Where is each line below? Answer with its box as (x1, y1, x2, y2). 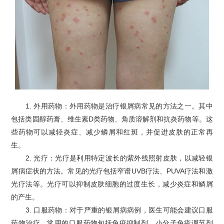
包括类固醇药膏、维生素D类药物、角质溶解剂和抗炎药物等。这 (11, 115, 213, 123)
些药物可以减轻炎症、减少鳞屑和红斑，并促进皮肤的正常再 (11, 128, 213, 136)
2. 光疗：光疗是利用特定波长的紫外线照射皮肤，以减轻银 (11, 154, 213, 162)
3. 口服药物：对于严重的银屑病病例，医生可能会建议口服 (11, 206, 213, 214)
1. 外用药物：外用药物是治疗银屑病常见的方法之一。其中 (11, 102, 213, 110)
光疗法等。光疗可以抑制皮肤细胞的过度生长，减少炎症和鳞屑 (11, 180, 213, 188)
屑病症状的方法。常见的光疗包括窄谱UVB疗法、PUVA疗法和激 (11, 167, 213, 175)
